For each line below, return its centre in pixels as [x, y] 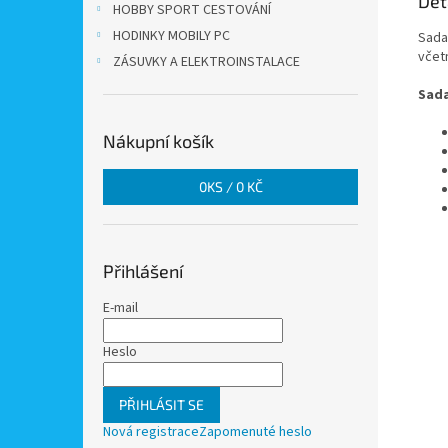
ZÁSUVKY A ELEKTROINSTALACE [206, 62]
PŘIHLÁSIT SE [161, 404]
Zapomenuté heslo [255, 432]
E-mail [120, 308]
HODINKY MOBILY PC [171, 36]
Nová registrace [151, 432]
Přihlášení [143, 271]
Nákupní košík [158, 141]
